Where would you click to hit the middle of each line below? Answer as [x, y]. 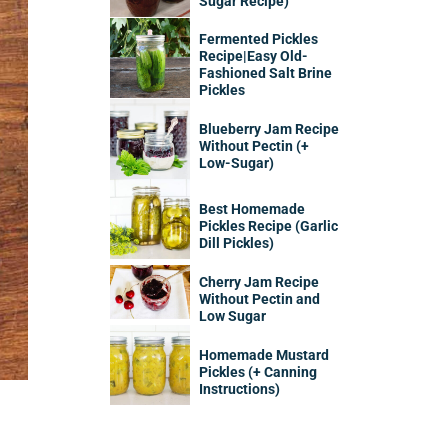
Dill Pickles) [237, 244]
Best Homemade [252, 210]
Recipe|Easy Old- [254, 57]
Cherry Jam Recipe [259, 282]
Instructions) [240, 389]
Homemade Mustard [264, 355]
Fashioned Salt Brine [266, 74]
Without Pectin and [260, 299]
